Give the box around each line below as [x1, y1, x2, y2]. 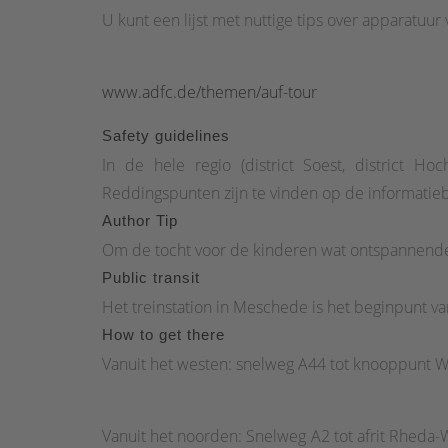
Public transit [102, 269, 200, 287]
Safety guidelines [102, 127, 230, 145]
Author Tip [102, 212, 178, 230]
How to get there [102, 326, 225, 344]
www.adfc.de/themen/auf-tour [102, 81, 317, 104]
